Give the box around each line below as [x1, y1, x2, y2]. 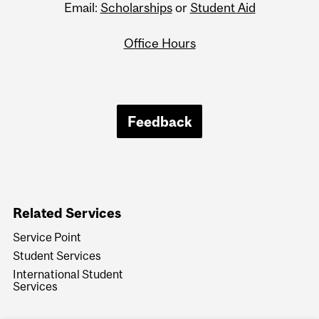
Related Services [13, 205, 122, 221]
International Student [13, 268, 124, 281]
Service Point [13, 231, 82, 244]
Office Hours [123, 35, 196, 51]
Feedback [127, 113, 192, 130]
